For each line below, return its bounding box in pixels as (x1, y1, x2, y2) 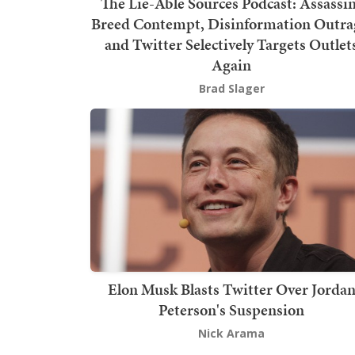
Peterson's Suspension (158, 299, 304, 322)
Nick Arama (198, 326, 265, 342)
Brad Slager (198, 80, 265, 96)
